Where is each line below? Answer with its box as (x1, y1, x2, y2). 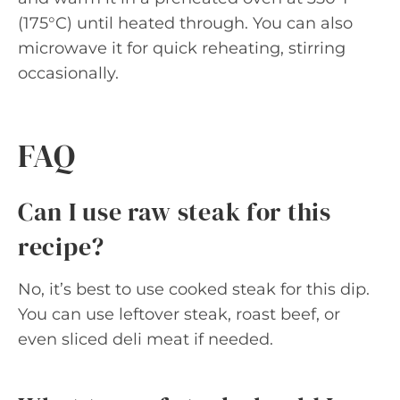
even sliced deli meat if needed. (18, 329, 273, 349)
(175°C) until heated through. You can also (18, 12, 353, 33)
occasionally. (18, 62, 119, 83)
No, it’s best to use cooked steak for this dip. (18, 279, 370, 299)
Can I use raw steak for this (18, 194, 331, 229)
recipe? (18, 229, 104, 263)
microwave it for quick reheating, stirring (18, 37, 346, 58)
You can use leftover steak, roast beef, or (18, 304, 340, 324)
